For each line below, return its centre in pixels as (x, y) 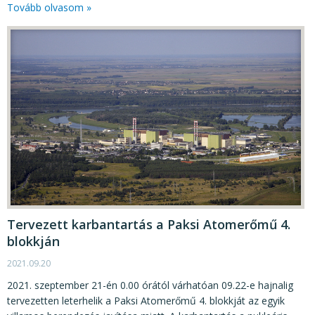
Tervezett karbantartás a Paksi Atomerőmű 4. (149, 224)
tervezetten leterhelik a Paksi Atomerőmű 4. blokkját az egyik (146, 300)
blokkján (33, 241)
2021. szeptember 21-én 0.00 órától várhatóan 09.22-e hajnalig (150, 285)
